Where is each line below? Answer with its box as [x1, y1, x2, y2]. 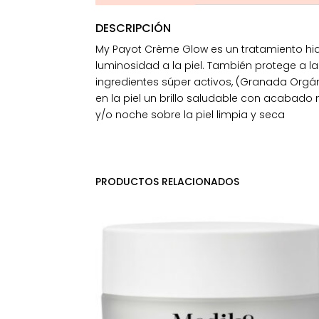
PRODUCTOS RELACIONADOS [95, 174, 240, 189]
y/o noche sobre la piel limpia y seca [95, 107, 286, 122]
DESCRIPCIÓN [95, 19, 172, 36]
